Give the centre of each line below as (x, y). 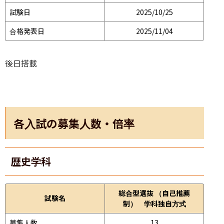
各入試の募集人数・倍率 (74, 123)
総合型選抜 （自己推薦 (154, 193)
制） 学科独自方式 (154, 203)
